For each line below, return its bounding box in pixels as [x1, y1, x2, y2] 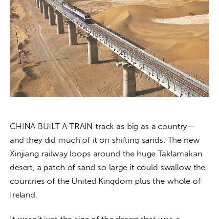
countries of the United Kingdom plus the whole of [10, 176, 203, 186]
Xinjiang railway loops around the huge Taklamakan [10, 149, 205, 159]
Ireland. [10, 190, 37, 200]
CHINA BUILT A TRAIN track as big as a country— [10, 121, 195, 131]
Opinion [41, 94, 74, 106]
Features [41, 70, 76, 81]
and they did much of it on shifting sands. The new [10, 135, 202, 145]
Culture [41, 45, 72, 56]
